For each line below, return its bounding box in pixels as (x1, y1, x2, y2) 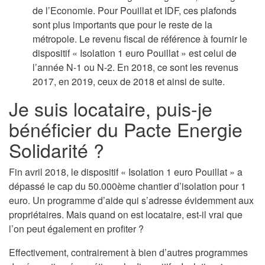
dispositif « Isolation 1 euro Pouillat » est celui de (33, 46, 237, 60)
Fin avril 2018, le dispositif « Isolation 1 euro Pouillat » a (9, 164, 243, 179)
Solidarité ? (9, 135, 104, 163)
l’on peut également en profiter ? (9, 221, 144, 235)
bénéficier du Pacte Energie (9, 115, 243, 143)
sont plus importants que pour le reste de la (33, 17, 212, 31)
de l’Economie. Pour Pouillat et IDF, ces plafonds (33, 3, 237, 17)
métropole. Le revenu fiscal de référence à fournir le (33, 31, 247, 46)
